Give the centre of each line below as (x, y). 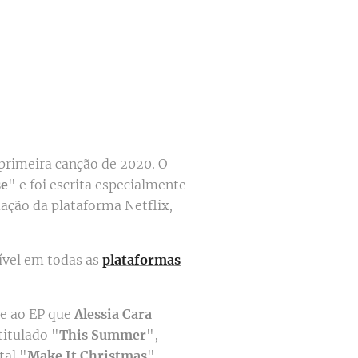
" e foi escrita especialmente (97, 184)
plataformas (141, 259)
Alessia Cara (113, 314)
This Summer (103, 334)
